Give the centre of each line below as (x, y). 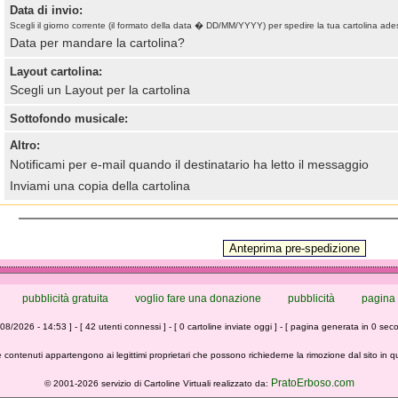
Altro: (24, 145)
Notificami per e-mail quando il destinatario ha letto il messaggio (189, 164)
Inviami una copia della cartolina (99, 186)
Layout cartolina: (56, 72)
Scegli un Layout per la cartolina (99, 90)
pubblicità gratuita (65, 298)
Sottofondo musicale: (68, 119)
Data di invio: (46, 10)
